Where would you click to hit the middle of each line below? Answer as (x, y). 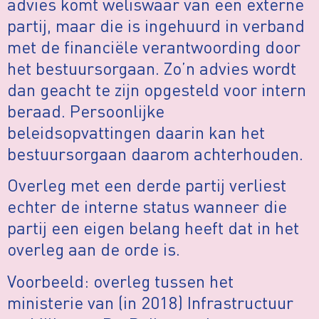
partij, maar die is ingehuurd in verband (156, 25)
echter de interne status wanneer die (147, 206)
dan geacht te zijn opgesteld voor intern (157, 89)
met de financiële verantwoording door (154, 46)
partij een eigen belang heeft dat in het (153, 228)
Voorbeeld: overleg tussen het (120, 281)
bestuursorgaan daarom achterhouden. (155, 153)
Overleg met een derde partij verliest (147, 185)
